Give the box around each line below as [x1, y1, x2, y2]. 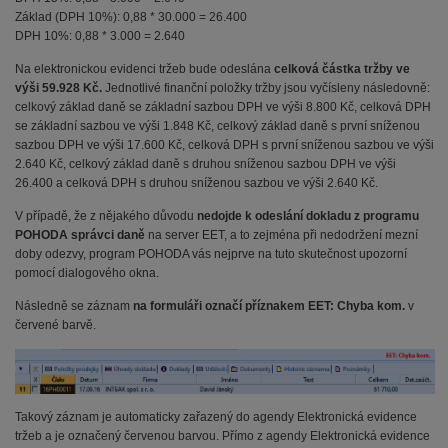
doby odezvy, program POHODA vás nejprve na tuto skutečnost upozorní [15, 247, 407, 262]
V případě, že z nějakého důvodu [15, 209, 197, 224]
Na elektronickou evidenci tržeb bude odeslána [15, 62, 274, 77]
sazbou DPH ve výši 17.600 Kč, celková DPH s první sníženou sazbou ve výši [15, 138, 434, 153]
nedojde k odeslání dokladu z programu [197, 209, 419, 224]
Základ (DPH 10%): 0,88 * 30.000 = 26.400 [15, 10, 247, 25]
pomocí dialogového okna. [15, 266, 159, 281]
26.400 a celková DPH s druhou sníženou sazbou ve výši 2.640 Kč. [15, 176, 378, 191]
